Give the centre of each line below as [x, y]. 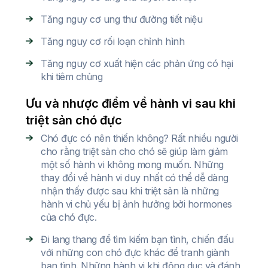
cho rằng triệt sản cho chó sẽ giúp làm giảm [134, 152]
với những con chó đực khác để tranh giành [135, 253]
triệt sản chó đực [74, 121]
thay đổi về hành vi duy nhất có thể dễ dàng [135, 178]
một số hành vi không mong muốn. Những [132, 165]
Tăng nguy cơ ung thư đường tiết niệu [121, 19]
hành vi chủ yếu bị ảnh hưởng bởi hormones [136, 204]
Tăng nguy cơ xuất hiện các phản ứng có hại [137, 64]
